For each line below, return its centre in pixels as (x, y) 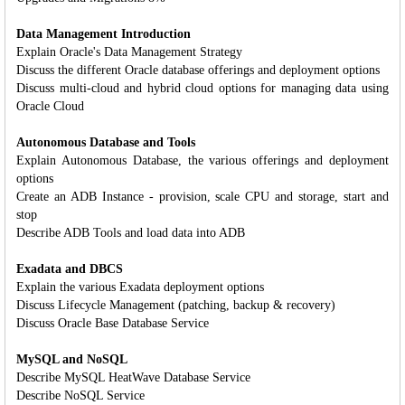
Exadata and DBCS (70, 268)
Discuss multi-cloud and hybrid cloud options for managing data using (202, 88)
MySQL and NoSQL (72, 359)
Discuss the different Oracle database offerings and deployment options (198, 70)
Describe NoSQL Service (80, 395)
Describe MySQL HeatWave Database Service (133, 377)
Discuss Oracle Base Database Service (113, 323)
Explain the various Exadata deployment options (140, 287)
